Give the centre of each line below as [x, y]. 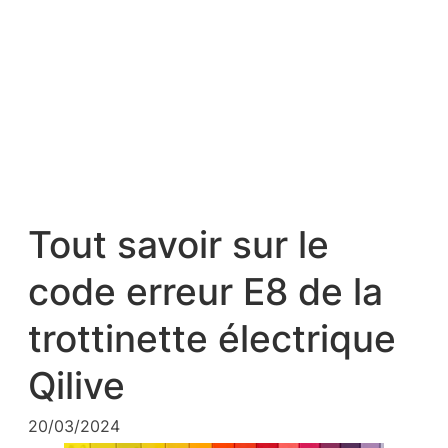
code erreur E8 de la [205, 292]
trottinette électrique [212, 339]
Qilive [76, 386]
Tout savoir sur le [178, 245]
